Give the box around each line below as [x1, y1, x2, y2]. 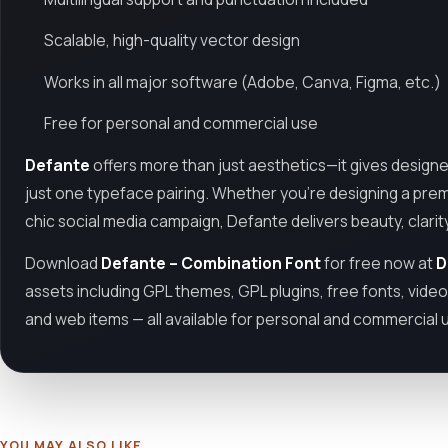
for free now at [321, 251, 436, 274]
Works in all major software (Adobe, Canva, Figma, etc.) [44, 70, 442, 93]
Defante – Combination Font [101, 251, 321, 274]
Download [25, 251, 101, 274]
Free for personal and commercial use [44, 112, 319, 135]
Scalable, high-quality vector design [44, 29, 301, 52]
